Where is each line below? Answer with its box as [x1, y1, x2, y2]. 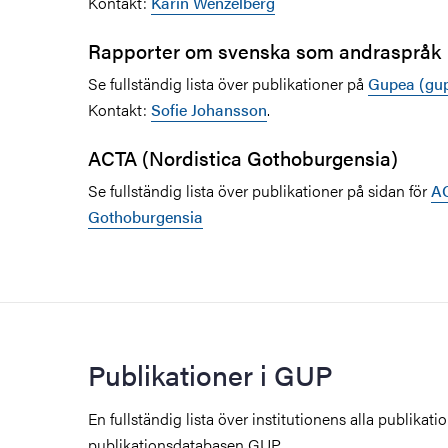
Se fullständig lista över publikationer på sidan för [88, 178, 431, 202]
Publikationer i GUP [88, 353, 333, 394]
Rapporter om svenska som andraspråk [88, 35, 441, 65]
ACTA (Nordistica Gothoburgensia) [88, 142, 398, 172]
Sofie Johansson [151, 97, 267, 121]
